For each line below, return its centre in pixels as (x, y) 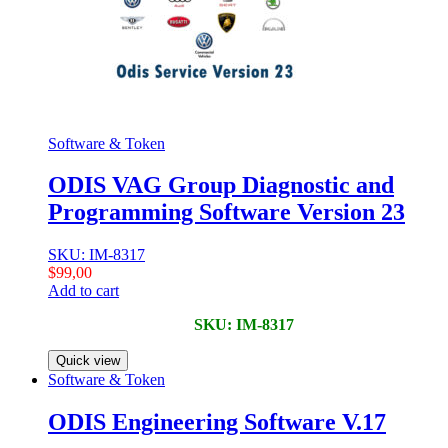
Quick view (88, 361)
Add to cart (83, 291)
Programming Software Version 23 (226, 212)
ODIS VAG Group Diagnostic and (221, 185)
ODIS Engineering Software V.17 (217, 422)
